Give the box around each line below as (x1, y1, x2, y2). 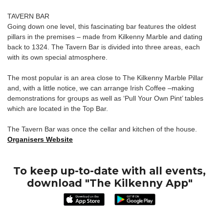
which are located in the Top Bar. (7, 105, 108, 112)
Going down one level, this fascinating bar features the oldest (7, 22, 196, 30)
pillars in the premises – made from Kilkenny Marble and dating (7, 33, 202, 41)
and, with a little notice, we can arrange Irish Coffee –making (7, 84, 194, 92)
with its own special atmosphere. (7, 53, 108, 61)
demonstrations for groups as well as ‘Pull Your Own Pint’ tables (7, 94, 203, 102)
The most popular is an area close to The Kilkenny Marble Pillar (7, 74, 203, 82)
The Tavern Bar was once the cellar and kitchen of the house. (7, 125, 197, 133)
